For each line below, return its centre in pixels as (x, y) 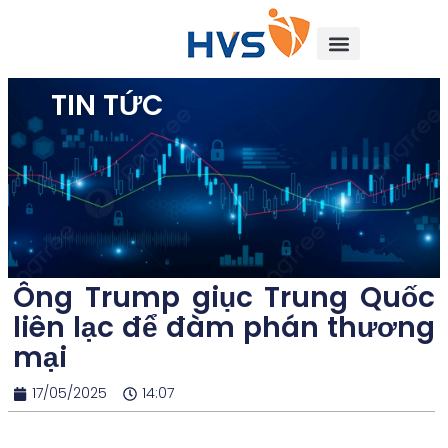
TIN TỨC (107, 105)
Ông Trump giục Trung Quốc (224, 297)
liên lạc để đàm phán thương (224, 327)
